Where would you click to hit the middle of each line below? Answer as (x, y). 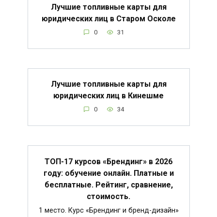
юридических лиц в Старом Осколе (108, 18)
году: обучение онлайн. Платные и (108, 173)
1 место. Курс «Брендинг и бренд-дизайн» (108, 210)
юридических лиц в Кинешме (108, 96)
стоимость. (108, 196)
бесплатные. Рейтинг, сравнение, (108, 185)
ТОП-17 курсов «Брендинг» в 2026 (108, 161)
